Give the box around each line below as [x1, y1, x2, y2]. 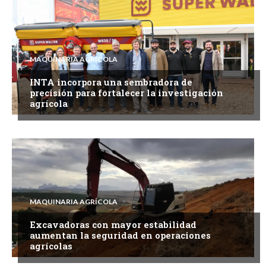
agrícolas [30, 239, 72, 252]
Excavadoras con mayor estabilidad [30, 218, 197, 230]
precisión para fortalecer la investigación [30, 86, 223, 99]
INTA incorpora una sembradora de [30, 75, 192, 88]
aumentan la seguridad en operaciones [30, 229, 211, 241]
